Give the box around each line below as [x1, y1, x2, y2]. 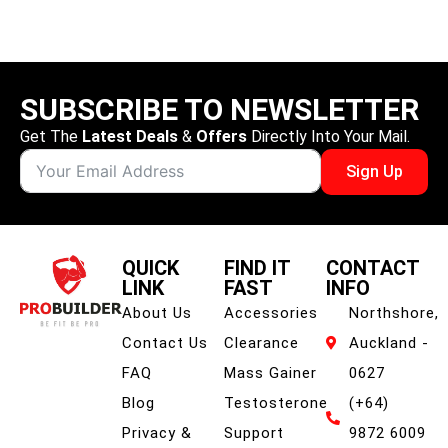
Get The [20, 127, 82, 147]
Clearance [224, 334, 299, 353]
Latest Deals [82, 127, 178, 147]
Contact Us [122, 334, 208, 353]
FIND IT [224, 256, 290, 281]
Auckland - [348, 334, 429, 353]
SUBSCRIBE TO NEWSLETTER [20, 92, 419, 128]
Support [224, 424, 284, 443]
